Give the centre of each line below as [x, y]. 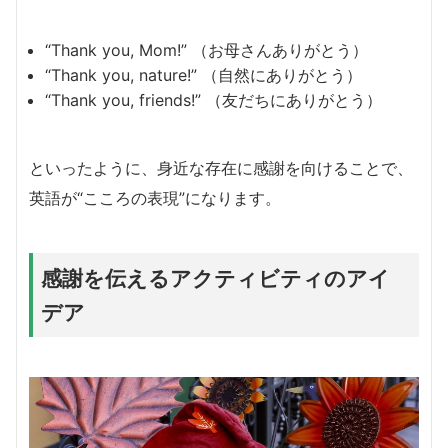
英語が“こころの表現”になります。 [155, 197]
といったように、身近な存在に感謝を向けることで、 [221, 167]
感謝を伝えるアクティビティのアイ [215, 277]
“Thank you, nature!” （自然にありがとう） [203, 74]
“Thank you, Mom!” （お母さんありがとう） [206, 49]
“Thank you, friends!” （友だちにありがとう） [213, 99]
